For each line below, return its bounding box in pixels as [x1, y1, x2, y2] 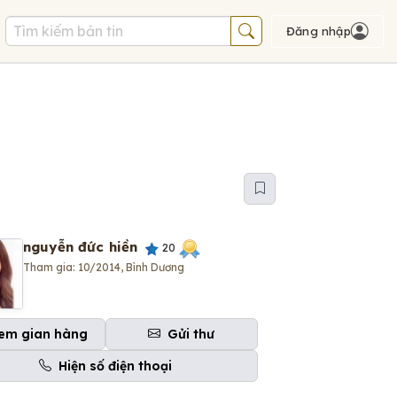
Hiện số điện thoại [58, 357, 172, 374]
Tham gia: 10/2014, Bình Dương [23, 260, 184, 274]
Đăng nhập [285, 24, 351, 38]
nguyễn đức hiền [23, 237, 138, 255]
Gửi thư [167, 325, 215, 342]
